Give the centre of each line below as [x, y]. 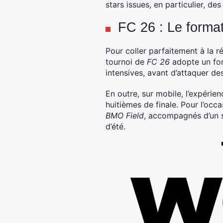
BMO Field [125, 115]
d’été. [115, 126]
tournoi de [126, 62]
